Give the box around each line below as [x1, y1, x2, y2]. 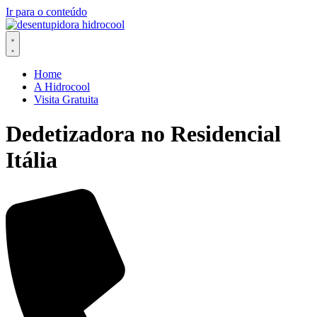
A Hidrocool [34, 81, 90, 93]
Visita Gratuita [34, 93, 98, 105]
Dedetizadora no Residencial [6, 121, 281, 147]
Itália [6, 147, 57, 173]
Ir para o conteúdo [6, 6, 87, 18]
